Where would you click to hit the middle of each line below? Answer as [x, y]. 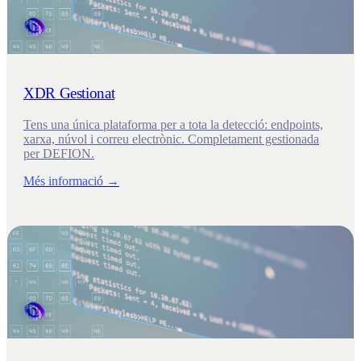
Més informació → [71, 180]
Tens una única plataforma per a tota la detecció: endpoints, [173, 124]
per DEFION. [59, 153]
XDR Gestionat [69, 93]
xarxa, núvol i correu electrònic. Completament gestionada [171, 139]
